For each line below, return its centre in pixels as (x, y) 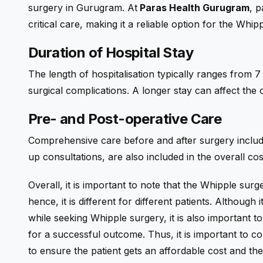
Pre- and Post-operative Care (125, 119)
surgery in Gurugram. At (83, 8)
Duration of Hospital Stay (111, 53)
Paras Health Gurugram (193, 8)
